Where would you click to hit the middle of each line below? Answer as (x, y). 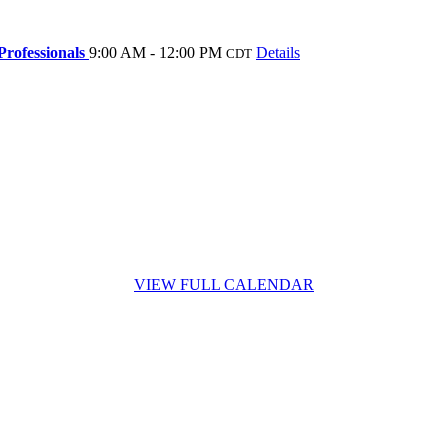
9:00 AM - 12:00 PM (155, 52)
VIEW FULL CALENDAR (224, 284)
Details (278, 52)
